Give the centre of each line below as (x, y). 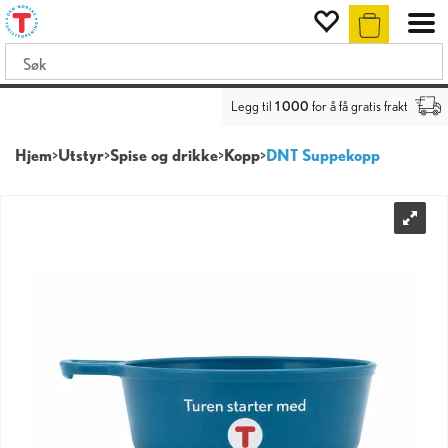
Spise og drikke (164, 155)
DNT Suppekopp (323, 155)
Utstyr (81, 155)
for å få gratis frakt (358, 106)
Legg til (253, 106)
